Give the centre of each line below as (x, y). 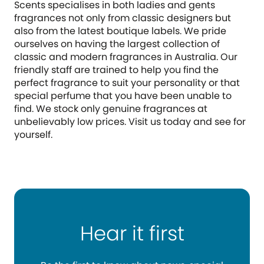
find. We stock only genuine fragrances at (111, 109)
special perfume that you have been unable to (123, 96)
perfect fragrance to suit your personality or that (127, 83)
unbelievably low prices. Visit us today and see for (130, 122)
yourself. (33, 135)
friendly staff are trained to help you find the (116, 70)
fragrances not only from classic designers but (123, 18)
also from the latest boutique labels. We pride (120, 31)
